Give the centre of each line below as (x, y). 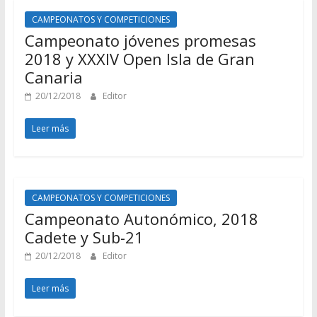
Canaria (53, 77)
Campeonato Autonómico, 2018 (141, 219)
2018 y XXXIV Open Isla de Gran (139, 59)
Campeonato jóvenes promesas (140, 40)
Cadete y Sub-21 (84, 237)
